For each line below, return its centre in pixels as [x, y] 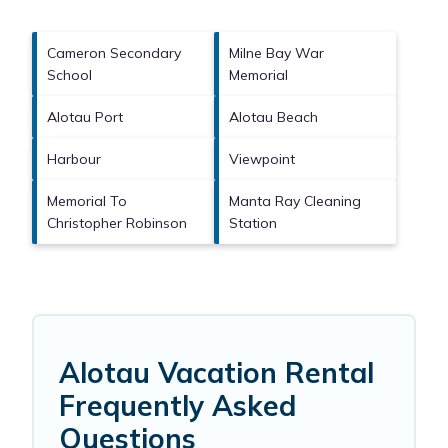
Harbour [74, 159]
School [69, 75]
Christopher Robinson [117, 223]
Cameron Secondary [114, 53]
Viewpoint [262, 159]
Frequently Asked [177, 406]
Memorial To [87, 201]
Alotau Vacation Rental [216, 373]
